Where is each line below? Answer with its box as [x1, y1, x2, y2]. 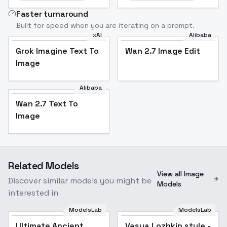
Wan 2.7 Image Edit [125, 46, 200, 57]
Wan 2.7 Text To [16, 98, 78, 109]
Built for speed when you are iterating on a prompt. [16, 21, 195, 30]
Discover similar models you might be [8, 175, 152, 186]
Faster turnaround [16, 9, 88, 20]
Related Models [8, 159, 79, 173]
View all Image [157, 169, 204, 179]
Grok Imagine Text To [16, 46, 99, 57]
